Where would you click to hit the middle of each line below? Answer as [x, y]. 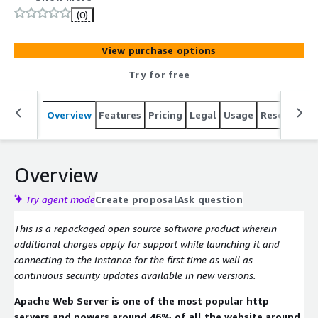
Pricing [165, 114]
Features [120, 114]
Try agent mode [60, 199]
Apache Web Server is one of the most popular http [142, 300]
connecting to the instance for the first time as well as [133, 259]
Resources [285, 114]
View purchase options [159, 50]
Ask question [210, 199]
